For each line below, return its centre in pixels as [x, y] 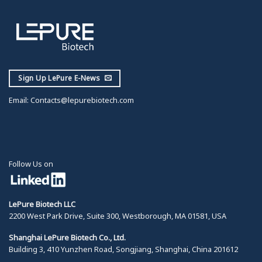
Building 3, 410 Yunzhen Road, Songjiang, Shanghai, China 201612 [123, 249]
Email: [19, 100]
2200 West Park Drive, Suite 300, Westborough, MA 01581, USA [118, 216]
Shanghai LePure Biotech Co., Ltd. [67, 237]
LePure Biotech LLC [42, 204]
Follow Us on [31, 163]
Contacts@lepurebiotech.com [81, 100]
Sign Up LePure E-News [59, 78]
